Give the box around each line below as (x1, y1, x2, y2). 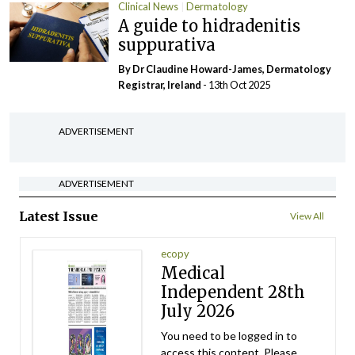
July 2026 (161, 301, 235, 322)
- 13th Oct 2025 (203, 78, 271, 92)
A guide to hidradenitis (118, 16, 301, 36)
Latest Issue (19, 208, 98, 225)
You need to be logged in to (161, 329, 298, 343)
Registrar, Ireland (118, 78, 204, 92)
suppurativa (118, 35, 216, 55)
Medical (161, 263, 226, 284)
